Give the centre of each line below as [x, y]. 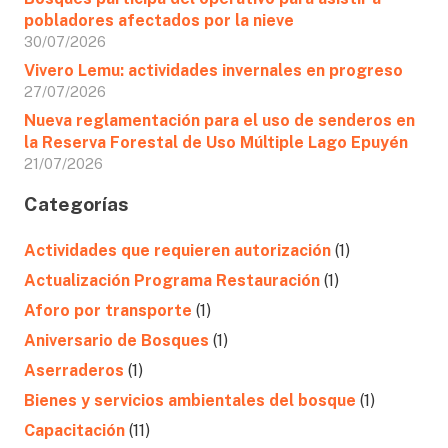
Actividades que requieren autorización [177, 250]
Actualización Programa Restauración [172, 280]
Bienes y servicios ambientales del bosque [190, 400]
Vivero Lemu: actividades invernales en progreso [213, 71]
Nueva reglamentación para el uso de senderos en [219, 121]
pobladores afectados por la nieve [159, 21]
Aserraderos [74, 370]
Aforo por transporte [108, 310]
